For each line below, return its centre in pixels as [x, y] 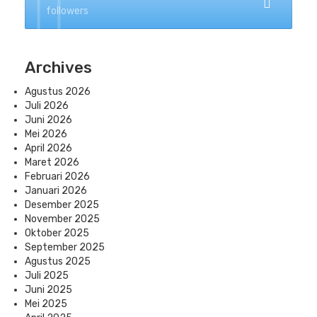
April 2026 [48, 148]
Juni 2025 [48, 289]
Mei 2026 [46, 134]
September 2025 [65, 247]
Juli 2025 [47, 275]
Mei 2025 [46, 304]
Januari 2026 [56, 190]
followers [67, 11]
